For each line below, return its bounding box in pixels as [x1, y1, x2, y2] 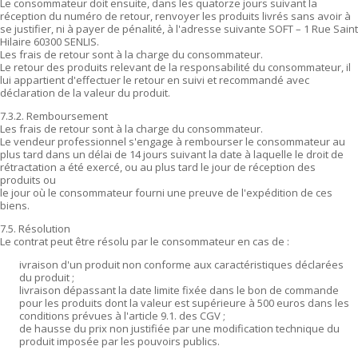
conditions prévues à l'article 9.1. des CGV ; [19, 308, 225, 323]
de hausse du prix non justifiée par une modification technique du [19, 321, 340, 336]
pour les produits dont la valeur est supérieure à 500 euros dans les [19, 296, 349, 310]
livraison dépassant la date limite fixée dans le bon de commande [19, 283, 339, 297]
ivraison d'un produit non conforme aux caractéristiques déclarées [19, 257, 344, 272]
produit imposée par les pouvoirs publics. [19, 334, 220, 348]
